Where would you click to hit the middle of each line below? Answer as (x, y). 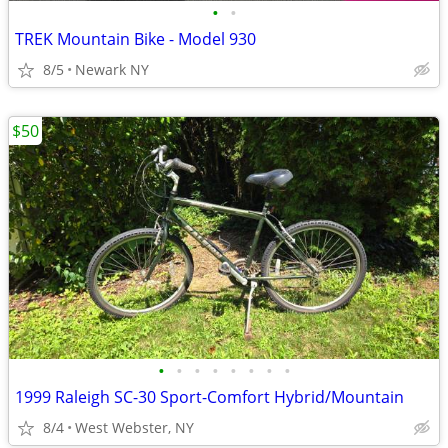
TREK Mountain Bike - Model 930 (135, 39)
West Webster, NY (134, 427)
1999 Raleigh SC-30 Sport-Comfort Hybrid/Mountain (209, 397)
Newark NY (112, 69)
